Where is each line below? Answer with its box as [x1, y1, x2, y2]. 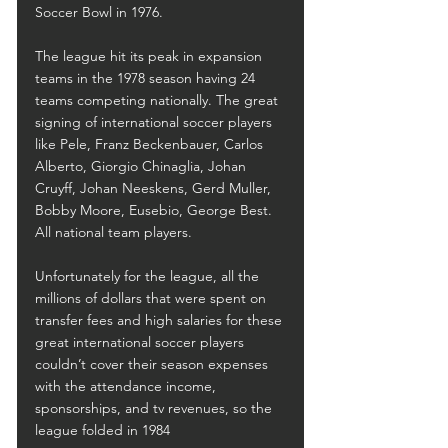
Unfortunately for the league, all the [35, 267, 263, 285]
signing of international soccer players [35, 113, 276, 131]
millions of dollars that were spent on [35, 289, 270, 307]
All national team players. [35, 223, 192, 241]
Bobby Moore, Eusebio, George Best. [35, 201, 276, 219]
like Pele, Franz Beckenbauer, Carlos [35, 135, 267, 153]
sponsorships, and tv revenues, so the [35, 399, 276, 417]
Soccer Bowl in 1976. [35, 3, 163, 21]
